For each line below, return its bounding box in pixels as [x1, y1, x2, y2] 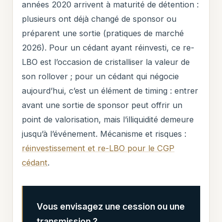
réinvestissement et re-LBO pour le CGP [22, 143, 175, 154]
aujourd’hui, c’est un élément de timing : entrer [22, 86, 199, 96]
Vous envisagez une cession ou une [37, 201, 185, 212]
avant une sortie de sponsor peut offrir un [22, 100, 183, 111]
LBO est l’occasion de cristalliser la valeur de [22, 57, 190, 67]
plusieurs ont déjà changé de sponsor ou [22, 14, 177, 24]
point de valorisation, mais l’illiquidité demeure [22, 114, 194, 125]
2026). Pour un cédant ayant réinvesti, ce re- [22, 43, 195, 53]
